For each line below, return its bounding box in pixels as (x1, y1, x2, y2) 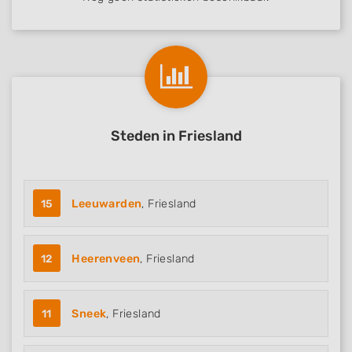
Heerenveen (71, 252, 141, 266)
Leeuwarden (71, 197, 142, 211)
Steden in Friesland (110, 127, 242, 145)
